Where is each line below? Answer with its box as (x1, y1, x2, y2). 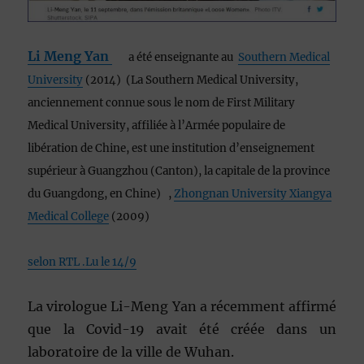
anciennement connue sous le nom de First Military (28, 95, 296, 110)
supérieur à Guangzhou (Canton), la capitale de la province (28, 163, 331, 178)
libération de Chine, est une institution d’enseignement (28, 141, 315, 155)
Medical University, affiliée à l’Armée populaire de (28, 118, 286, 132)
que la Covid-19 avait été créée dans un (28, 320, 336, 337)
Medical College (28, 209, 110, 223)
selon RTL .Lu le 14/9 (28, 254, 137, 269)
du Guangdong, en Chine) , (28, 186, 175, 201)
